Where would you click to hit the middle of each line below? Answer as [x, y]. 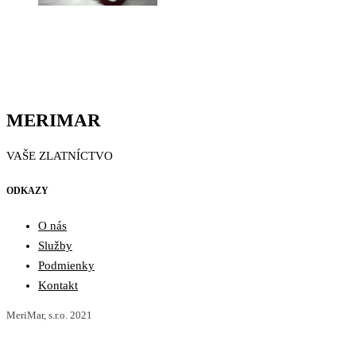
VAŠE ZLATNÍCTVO [60, 156]
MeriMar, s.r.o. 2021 [49, 315]
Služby [55, 245]
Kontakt [58, 285]
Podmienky [66, 265]
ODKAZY [27, 191]
